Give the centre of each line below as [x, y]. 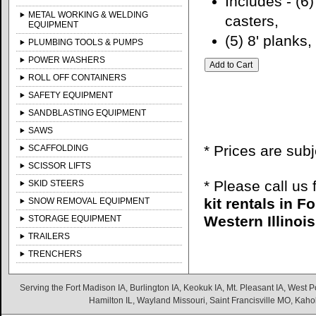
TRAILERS [49, 236]
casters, [252, 21]
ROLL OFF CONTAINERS [78, 78]
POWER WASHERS [67, 60]
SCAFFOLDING [59, 148]
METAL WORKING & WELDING [89, 15]
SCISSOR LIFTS [60, 166]
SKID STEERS [56, 183]
